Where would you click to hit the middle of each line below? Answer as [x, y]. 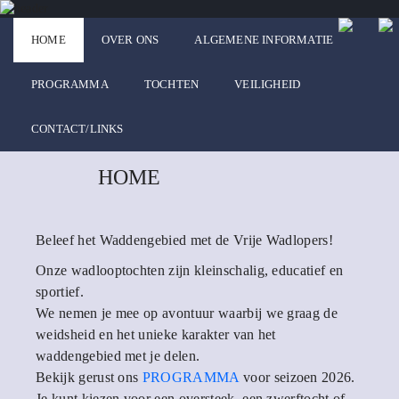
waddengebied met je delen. [118, 356]
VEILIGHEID [268, 84]
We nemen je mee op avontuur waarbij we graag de [187, 313]
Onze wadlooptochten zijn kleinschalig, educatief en [190, 270]
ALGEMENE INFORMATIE [264, 40]
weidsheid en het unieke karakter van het [156, 334]
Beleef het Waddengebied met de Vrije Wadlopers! [185, 240]
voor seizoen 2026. [297, 377]
